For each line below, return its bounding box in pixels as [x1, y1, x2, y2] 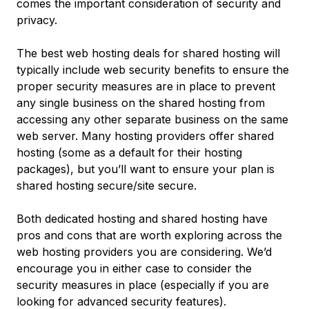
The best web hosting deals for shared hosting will [17, 46, 280, 60]
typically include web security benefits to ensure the [17, 63, 289, 77]
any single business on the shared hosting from [17, 96, 265, 110]
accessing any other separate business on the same [17, 112, 288, 126]
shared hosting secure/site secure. [17, 179, 197, 192]
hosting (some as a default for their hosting [17, 146, 242, 159]
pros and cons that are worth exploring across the [17, 228, 282, 242]
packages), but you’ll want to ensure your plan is [17, 162, 275, 176]
